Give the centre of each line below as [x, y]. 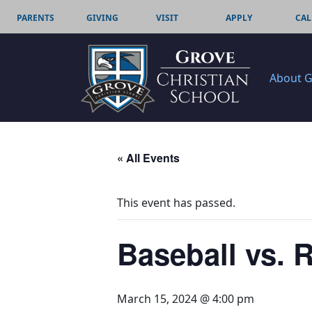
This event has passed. [176, 203]
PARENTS [36, 18]
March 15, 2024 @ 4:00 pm [186, 299]
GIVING [102, 18]
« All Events [148, 158]
